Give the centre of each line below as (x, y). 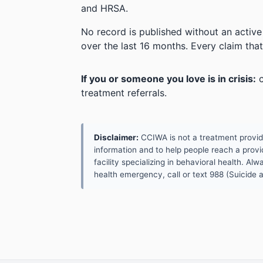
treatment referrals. (124, 92)
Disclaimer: (116, 137)
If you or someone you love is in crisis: (168, 78)
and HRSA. (104, 8)
